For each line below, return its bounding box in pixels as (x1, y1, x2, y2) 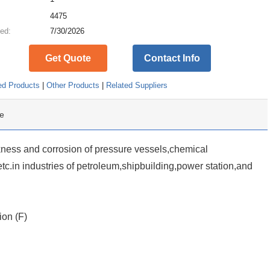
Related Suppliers (106, 81, 168, 90)
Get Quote (45, 53, 91, 64)
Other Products (46, 81, 100, 90)
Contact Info (143, 53, 200, 64)
